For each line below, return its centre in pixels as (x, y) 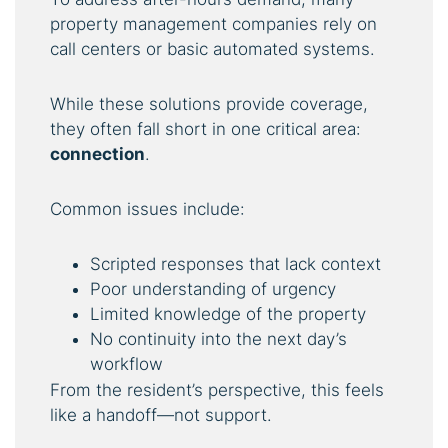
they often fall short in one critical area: (205, 128)
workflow (126, 363)
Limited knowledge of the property (228, 313)
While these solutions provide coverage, (209, 103)
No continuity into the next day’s (218, 338)
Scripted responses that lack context (235, 263)
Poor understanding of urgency (213, 288)
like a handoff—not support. (161, 414)
